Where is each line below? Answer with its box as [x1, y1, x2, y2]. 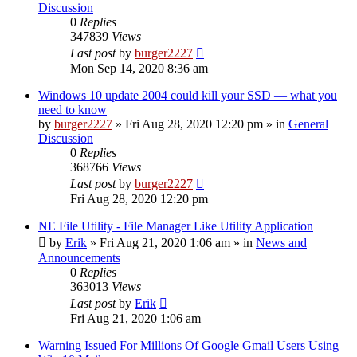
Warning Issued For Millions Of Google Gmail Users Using [38, 338, 339, 352]
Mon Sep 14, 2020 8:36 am [70, 61, 208, 75]
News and [256, 235, 307, 249]
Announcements [38, 250, 120, 265]
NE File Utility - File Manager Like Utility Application [38, 218, 313, 233]
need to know [38, 102, 107, 116]
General [288, 116, 328, 131]
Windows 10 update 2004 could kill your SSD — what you [38, 88, 337, 102]
